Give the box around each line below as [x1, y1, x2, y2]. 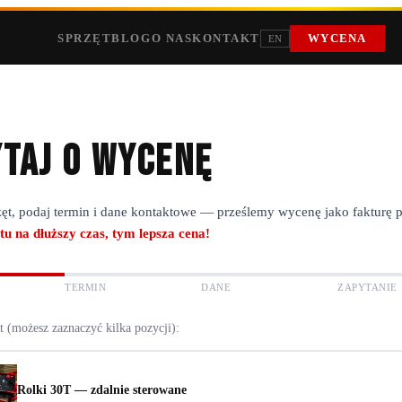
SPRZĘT [57, 32, 112, 45]
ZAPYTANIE [337, 282, 398, 293]
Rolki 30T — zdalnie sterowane [17, 381, 187, 397]
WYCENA [308, 32, 367, 45]
